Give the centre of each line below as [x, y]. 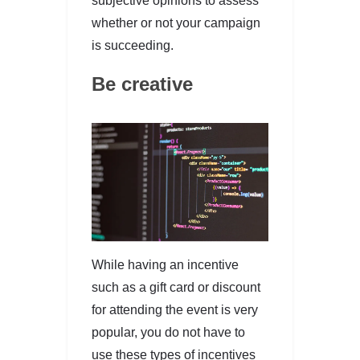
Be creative [142, 84]
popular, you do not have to [168, 332]
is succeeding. [133, 45]
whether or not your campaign [176, 22]
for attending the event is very [175, 309]
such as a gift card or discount [176, 287]
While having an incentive [165, 264]
